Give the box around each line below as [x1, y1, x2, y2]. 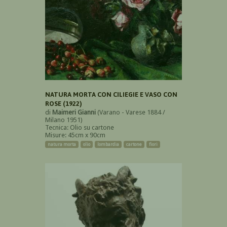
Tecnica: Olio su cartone [45, 123, 114, 131]
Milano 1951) [45, 116, 83, 124]
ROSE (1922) [45, 99, 82, 107]
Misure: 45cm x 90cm [45, 131, 105, 139]
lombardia [97, 141, 119, 147]
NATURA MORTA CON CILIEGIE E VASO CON [45, 90, 177, 98]
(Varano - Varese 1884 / [96, 108, 165, 116]
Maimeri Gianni [52, 108, 96, 116]
